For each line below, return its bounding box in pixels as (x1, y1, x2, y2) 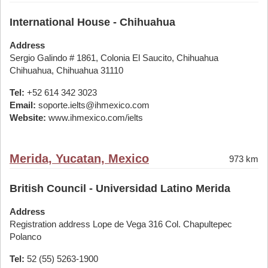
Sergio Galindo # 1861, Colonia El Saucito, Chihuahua (10, 53, 218, 63)
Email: (10, 100, 36, 110)
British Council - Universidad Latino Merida (10, 182, 230, 194)
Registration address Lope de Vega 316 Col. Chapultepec (10, 219, 232, 229)
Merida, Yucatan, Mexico (10, 152, 149, 165)
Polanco (10, 232, 41, 242)
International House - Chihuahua (10, 16, 175, 28)
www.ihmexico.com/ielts (46, 112, 143, 123)
